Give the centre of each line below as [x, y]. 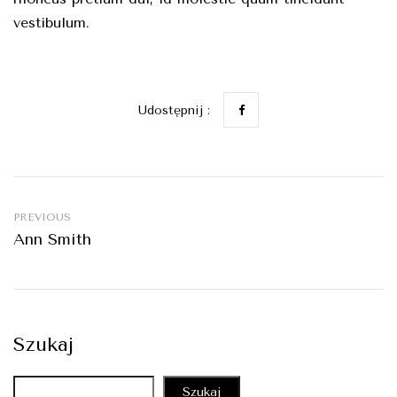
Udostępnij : [174, 110]
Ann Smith [52, 239]
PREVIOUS [42, 217]
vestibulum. [51, 23]
